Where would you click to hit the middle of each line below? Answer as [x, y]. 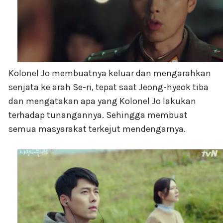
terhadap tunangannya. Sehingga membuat [98, 115]
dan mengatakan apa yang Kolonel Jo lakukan [102, 101]
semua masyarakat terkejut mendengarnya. [97, 129]
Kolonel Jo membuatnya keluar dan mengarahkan [110, 73]
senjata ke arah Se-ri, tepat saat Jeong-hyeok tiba [109, 87]
